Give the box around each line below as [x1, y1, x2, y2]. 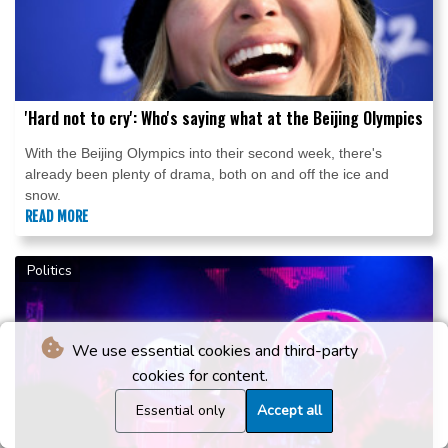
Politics [27, 261, 72, 281]
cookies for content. [132, 365, 268, 387]
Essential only [136, 401, 225, 420]
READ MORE [25, 208, 89, 226]
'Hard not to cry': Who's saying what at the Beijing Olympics [25, 106, 423, 131]
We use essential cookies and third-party [68, 340, 358, 362]
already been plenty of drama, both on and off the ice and [25, 166, 389, 183]
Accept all [257, 401, 322, 420]
